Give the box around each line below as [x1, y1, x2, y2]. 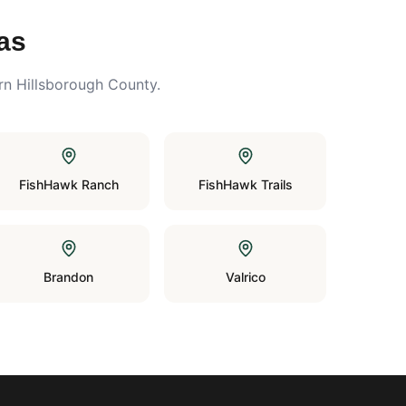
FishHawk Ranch [18, 177, 119, 192]
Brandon [43, 269, 94, 285]
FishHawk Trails [198, 177, 293, 192]
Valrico [225, 269, 266, 285]
